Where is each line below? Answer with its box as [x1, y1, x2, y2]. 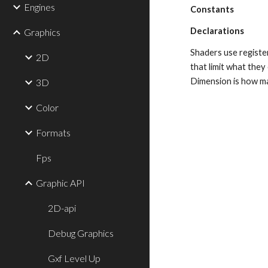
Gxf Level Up [48, 252, 100, 264]
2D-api [48, 202, 76, 214]
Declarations [190, 26, 245, 36]
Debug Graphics [48, 227, 114, 239]
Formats [36, 127, 71, 138]
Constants [190, 4, 234, 14]
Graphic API [36, 177, 85, 188]
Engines [24, 1, 55, 13]
